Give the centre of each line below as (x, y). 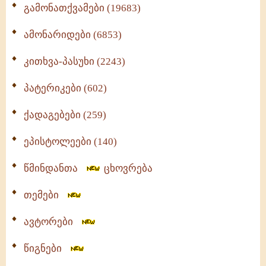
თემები (45, 195)
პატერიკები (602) (65, 88)
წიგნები (46, 248)
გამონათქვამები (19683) (82, 8)
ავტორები (52, 222)
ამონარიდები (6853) (73, 35)
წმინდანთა (54, 168)
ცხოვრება (127, 168)
